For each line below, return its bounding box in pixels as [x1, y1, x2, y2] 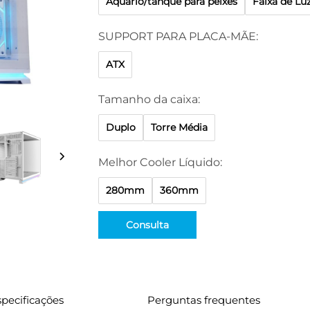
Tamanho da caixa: [98, 93, 200, 106]
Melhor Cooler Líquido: [98, 156, 222, 169]
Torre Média [150, 121, 208, 134]
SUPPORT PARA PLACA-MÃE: [98, 30, 258, 43]
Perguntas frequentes [147, 293, 261, 307]
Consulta [125, 219, 169, 231]
